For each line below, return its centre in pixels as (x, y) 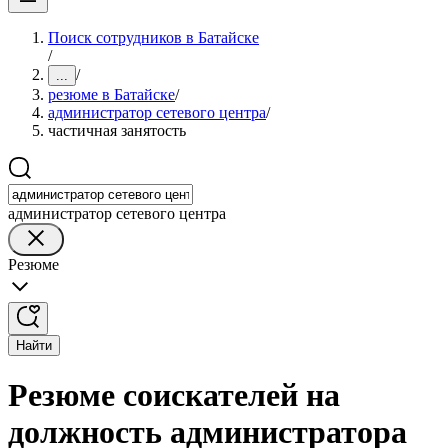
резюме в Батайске (111, 94)
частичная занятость (117, 130)
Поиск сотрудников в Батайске (153, 37)
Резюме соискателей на (174, 395)
